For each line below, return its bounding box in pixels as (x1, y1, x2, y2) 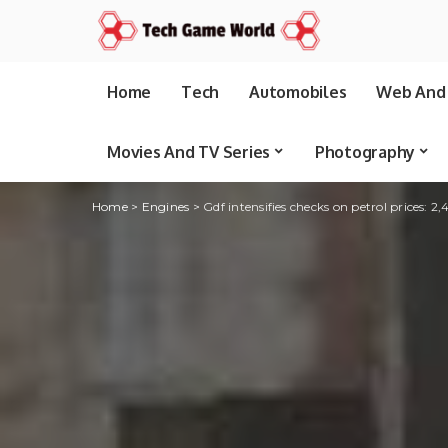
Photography (314, 142, 415, 162)
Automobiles (249, 82, 347, 102)
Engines (141, 199, 190, 214)
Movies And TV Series (107, 142, 270, 162)
